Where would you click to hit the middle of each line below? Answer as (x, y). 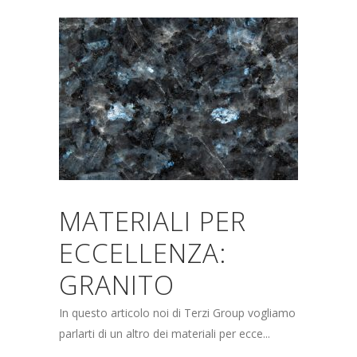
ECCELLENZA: (143, 253)
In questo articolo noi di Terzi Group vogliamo (177, 313)
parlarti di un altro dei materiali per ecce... (165, 333)
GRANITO (117, 285)
